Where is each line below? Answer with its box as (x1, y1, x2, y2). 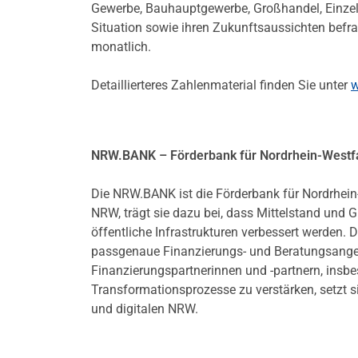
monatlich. (91, 39, 151, 55)
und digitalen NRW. (91, 301, 198, 317)
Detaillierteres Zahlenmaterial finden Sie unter (91, 78, 351, 93)
